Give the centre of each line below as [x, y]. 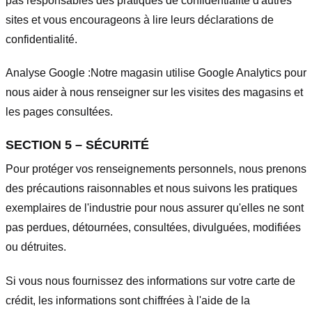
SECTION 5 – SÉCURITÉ [77, 145]
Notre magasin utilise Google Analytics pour [198, 73]
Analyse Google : [48, 73]
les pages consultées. [59, 112]
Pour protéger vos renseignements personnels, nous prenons [156, 169]
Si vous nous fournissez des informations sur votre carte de [150, 281]
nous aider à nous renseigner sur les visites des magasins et [154, 93]
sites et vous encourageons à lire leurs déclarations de [140, 19]
